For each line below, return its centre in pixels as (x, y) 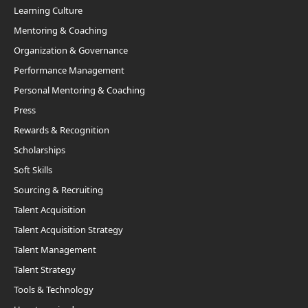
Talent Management (55, 250)
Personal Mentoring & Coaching (79, 90)
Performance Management (69, 70)
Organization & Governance (71, 51)
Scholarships (40, 150)
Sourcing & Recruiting (58, 190)
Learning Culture (48, 11)
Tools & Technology (54, 290)
